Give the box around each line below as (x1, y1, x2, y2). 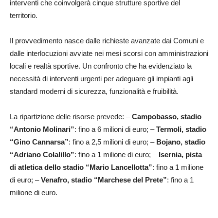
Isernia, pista (159, 150, 202, 159)
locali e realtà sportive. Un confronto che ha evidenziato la (10, 62, 192, 70)
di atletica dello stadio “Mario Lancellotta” (10, 163, 152, 171)
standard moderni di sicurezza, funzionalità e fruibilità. (10, 87, 179, 95)
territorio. (10, 11, 37, 19)
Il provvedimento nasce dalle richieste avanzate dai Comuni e (10, 36, 204, 45)
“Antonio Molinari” (10, 125, 74, 133)
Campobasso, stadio (132, 112, 201, 121)
